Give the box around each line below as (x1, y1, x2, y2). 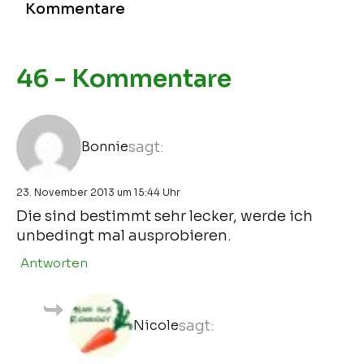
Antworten (20, 254, 88, 271)
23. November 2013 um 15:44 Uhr (16, 185, 180, 198)
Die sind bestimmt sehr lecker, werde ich (16, 206, 313, 225)
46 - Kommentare (16, 63, 232, 94)
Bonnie (81, 137, 128, 155)
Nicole (133, 316, 179, 334)
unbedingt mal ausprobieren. (16, 226, 232, 245)
